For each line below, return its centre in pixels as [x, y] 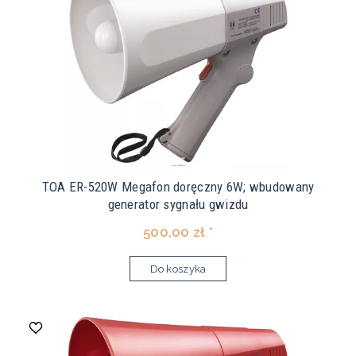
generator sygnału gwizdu [178, 205]
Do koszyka [178, 269]
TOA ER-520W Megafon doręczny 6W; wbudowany [178, 187]
